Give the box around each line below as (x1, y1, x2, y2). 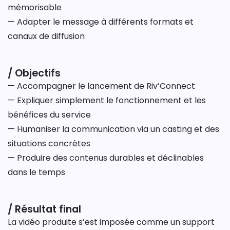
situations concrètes (8, 138, 90, 149)
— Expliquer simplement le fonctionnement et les (8, 94, 206, 106)
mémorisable (8, 2, 62, 13)
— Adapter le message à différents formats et (8, 16, 194, 28)
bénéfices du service (8, 109, 91, 121)
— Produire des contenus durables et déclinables (8, 152, 204, 164)
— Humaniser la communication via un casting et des (8, 123, 219, 135)
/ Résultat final (8, 202, 81, 216)
